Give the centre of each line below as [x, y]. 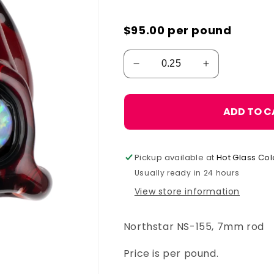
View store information [187, 191]
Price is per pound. [171, 253]
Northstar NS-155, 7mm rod [194, 226]
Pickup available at [175, 157]
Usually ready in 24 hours [187, 172]
